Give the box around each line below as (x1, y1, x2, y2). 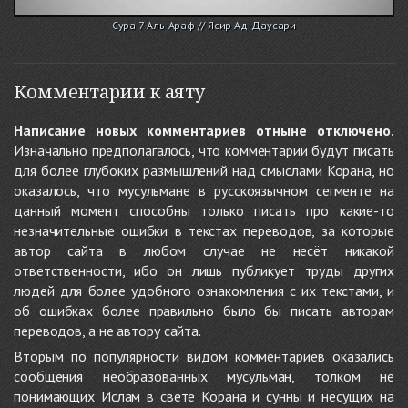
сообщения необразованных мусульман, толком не (14, 367, 394, 386)
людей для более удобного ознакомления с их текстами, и (14, 281, 394, 301)
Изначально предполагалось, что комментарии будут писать (14, 141, 394, 160)
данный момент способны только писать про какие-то (14, 201, 394, 220)
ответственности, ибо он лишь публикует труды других (14, 261, 394, 280)
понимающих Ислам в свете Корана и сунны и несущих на (14, 387, 394, 406)
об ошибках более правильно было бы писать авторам (14, 301, 394, 321)
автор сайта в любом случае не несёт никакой (14, 241, 394, 260)
